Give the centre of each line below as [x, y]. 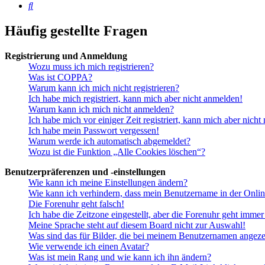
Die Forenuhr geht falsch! [76, 204]
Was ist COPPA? [60, 77]
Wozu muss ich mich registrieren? [91, 67]
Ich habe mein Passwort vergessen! [94, 131]
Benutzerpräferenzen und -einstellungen [85, 172]
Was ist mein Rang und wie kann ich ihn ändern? [120, 257]
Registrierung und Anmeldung [66, 56]
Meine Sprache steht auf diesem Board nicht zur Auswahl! [137, 225]
